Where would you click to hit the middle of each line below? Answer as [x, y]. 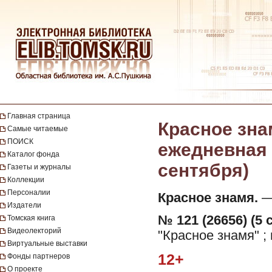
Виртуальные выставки [47, 243]
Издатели [24, 205]
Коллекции [26, 180]
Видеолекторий [34, 231]
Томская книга [31, 218]
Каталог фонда [33, 154]
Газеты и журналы [39, 167]
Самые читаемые [38, 129]
